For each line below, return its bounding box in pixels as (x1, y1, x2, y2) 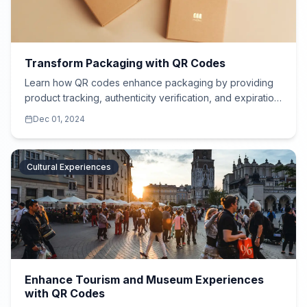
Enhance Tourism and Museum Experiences (25, 273, 264, 286)
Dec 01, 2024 (33, 114, 85, 124)
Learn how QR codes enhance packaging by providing (25, 77, 273, 88)
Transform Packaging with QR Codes (25, 56, 225, 70)
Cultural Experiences (27, 162, 111, 172)
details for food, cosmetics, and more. (25, 107, 196, 119)
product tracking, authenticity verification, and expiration (25, 92, 280, 103)
